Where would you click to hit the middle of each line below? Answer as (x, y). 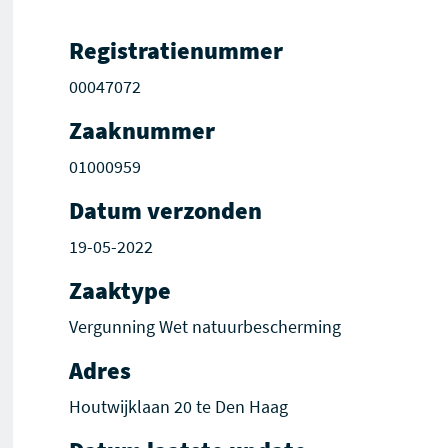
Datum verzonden (166, 210)
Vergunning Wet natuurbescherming (205, 326)
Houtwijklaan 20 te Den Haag (179, 406)
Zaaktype (120, 290)
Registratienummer (176, 50)
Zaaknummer (142, 130)
